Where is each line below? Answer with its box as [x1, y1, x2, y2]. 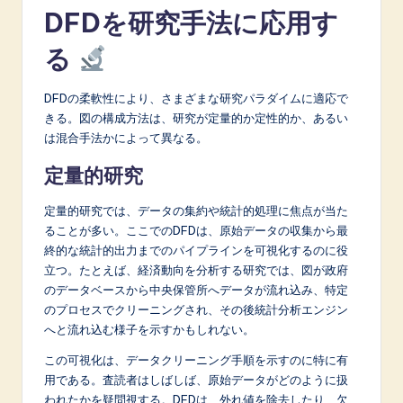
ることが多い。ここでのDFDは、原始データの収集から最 [44, 223, 348, 238]
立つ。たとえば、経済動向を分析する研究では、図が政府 [44, 263, 348, 278]
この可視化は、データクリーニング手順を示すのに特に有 [44, 353, 348, 368]
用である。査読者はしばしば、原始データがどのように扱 [44, 372, 348, 388]
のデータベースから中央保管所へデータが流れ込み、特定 [44, 282, 348, 298]
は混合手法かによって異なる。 [44, 130, 208, 146]
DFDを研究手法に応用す [44, 6, 338, 40]
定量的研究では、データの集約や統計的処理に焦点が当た [44, 203, 348, 219]
